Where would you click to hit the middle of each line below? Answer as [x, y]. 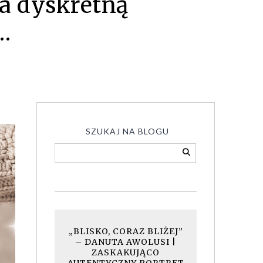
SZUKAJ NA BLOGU [127, 131]
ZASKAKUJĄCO [126, 252]
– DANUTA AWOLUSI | [126, 242]
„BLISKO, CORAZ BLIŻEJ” [126, 231]
